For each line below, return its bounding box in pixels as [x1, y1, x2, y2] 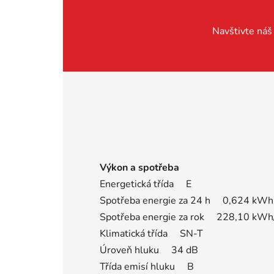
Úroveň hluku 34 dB [100, 243, 198, 257]
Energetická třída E [100, 177, 191, 191]
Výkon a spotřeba [100, 160, 179, 174]
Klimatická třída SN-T [100, 226, 203, 240]
